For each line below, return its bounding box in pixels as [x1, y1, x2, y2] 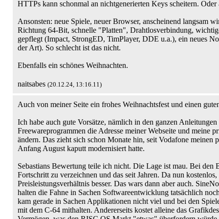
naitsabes [18, 80, 47, 88]
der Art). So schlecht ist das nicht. [18, 44, 121, 52]
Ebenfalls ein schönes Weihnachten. [18, 61, 128, 69]
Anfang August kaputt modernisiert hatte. [18, 144, 145, 153]
